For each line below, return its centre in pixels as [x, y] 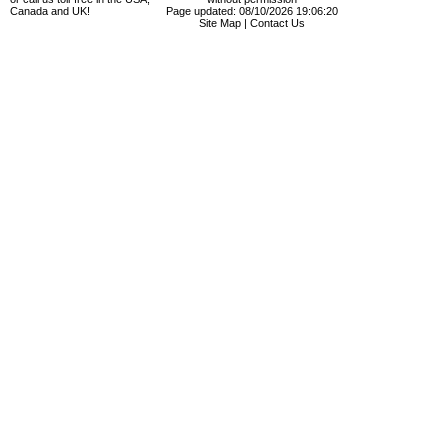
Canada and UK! [50, 11]
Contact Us [277, 23]
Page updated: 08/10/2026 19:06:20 [252, 11]
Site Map [220, 23]
